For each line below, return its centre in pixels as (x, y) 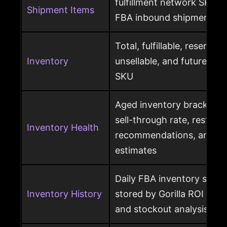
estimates (136, 150)
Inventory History (64, 194)
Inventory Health (63, 128)
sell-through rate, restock (170, 120)
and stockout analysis (162, 209)
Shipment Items (61, 10)
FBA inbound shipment (164, 18)
